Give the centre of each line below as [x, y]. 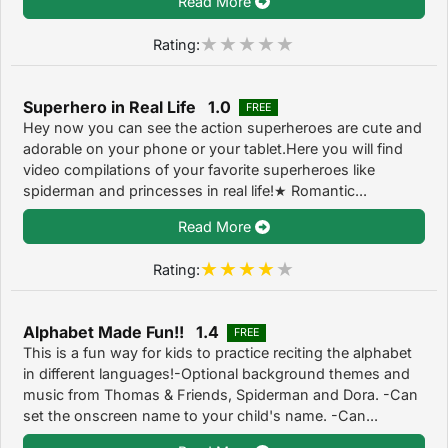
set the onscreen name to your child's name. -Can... [200, 416]
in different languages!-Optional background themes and [216, 374]
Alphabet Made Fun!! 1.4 [121, 332]
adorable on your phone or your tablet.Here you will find [213, 149]
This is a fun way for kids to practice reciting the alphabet [217, 353]
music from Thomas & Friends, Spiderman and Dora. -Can [220, 395]
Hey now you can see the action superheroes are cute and [222, 128]
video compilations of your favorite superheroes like [199, 170]
